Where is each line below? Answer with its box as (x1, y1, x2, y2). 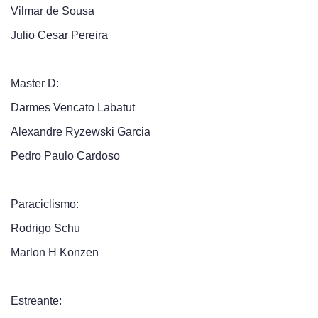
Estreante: (11, 295, 62, 307)
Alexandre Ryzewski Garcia (11, 126, 150, 138)
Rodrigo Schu (11, 222, 80, 234)
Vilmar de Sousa (11, 5, 94, 17)
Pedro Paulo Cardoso (11, 150, 120, 162)
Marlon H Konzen (11, 246, 99, 258)
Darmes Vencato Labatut (11, 102, 135, 114)
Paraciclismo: (11, 198, 79, 210)
